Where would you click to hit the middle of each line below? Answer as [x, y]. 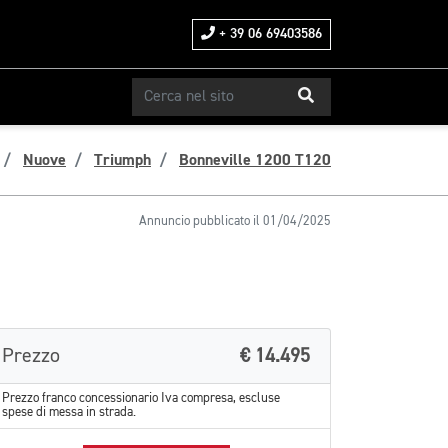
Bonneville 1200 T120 [255, 160]
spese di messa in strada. [69, 412]
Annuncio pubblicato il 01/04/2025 [235, 221]
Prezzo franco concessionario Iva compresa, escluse [141, 398]
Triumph [122, 160]
